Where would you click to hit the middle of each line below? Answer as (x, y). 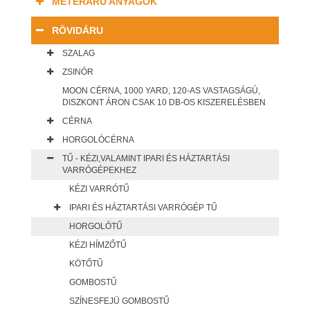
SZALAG (79, 54)
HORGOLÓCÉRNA (98, 140)
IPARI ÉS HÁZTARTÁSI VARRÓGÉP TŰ (143, 208)
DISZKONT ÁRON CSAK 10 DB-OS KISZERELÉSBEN (164, 103)
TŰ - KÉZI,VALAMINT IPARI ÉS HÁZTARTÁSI (146, 159)
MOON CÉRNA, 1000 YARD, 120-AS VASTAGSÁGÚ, (161, 91)
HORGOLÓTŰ (96, 227)
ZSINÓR (78, 72)
